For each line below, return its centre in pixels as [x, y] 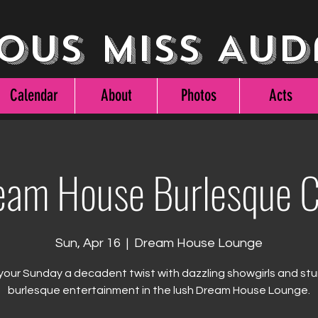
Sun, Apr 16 [88, 243]
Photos [198, 95]
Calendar [34, 95]
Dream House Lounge [198, 243]
